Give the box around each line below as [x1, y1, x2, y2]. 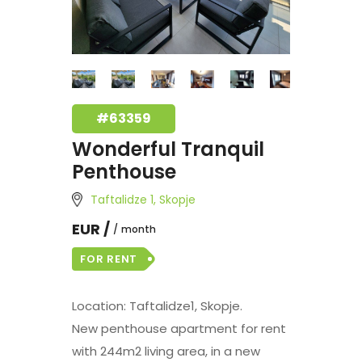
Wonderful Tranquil [72, 135, 264, 162]
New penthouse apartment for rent [72, 319, 286, 337]
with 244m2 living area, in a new [72, 342, 260, 360]
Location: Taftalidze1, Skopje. [72, 297, 242, 314]
